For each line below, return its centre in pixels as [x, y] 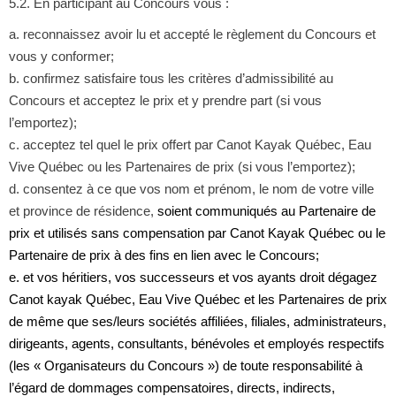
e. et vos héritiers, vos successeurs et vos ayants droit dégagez [193, 277]
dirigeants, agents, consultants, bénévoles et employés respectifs [196, 343]
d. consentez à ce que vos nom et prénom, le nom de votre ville [191, 188]
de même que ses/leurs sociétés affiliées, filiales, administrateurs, [197, 321]
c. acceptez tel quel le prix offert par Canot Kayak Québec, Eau [190, 144]
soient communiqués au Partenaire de [264, 210]
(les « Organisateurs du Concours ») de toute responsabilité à [185, 365]
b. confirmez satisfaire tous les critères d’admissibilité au [171, 78]
